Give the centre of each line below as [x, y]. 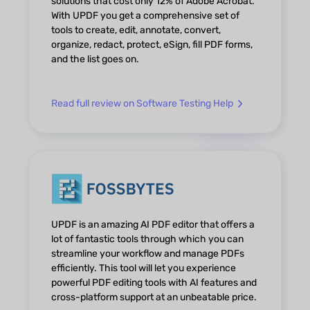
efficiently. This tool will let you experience [144, 268]
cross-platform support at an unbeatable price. [154, 297]
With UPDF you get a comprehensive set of [146, 15]
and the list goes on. [95, 59]
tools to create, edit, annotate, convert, [136, 30]
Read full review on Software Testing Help [143, 104]
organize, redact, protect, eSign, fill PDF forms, [152, 44]
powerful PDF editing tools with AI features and [154, 282]
